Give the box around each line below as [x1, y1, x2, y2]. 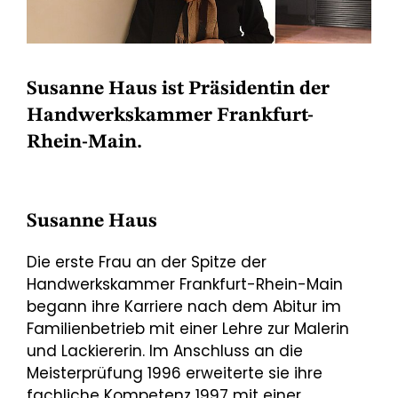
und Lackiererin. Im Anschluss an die [27, 339, 303, 362]
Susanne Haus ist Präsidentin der [27, 78, 330, 99]
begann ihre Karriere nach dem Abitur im [27, 295, 341, 317]
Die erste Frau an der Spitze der [27, 251, 267, 273]
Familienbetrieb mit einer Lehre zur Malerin [27, 317, 349, 339]
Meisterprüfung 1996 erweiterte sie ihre [27, 362, 322, 384]
